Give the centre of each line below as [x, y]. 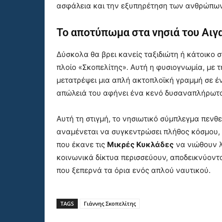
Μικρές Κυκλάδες [140, 145]
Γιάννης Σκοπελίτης [110, 204]
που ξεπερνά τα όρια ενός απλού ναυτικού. [134, 170]
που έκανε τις [82, 145]
